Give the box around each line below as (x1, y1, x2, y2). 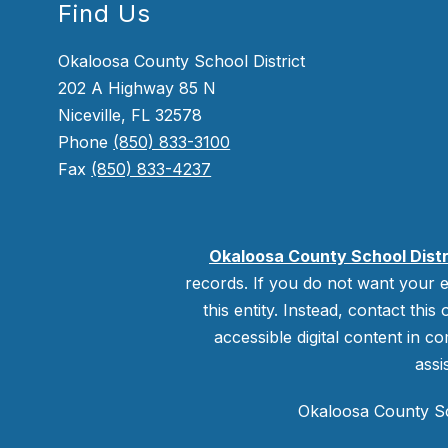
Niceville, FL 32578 (58, 105, 203, 126)
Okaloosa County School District (58, 51, 306, 72)
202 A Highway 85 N (58, 78, 217, 99)
